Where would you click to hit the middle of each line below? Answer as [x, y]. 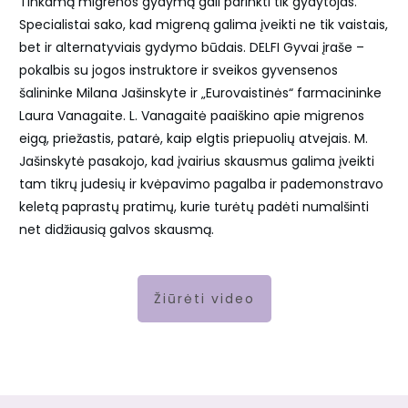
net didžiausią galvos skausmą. [117, 230]
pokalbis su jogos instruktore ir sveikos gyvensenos [178, 71]
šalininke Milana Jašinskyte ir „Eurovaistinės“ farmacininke [200, 93]
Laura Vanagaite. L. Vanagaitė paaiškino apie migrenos [192, 116]
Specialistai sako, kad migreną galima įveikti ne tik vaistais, [204, 25]
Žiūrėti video [204, 299]
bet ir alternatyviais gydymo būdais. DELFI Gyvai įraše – [192, 48]
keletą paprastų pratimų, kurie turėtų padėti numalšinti [194, 207]
